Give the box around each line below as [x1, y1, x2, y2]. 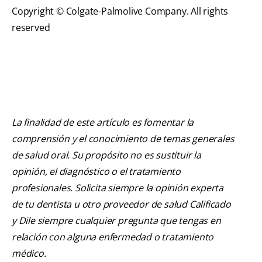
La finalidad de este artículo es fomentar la [12, 116, 194, 129]
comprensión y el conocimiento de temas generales [12, 132, 235, 146]
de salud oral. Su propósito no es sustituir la [12, 149, 201, 162]
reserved [12, 21, 50, 35]
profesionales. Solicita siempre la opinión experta [12, 181, 223, 195]
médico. [12, 247, 46, 260]
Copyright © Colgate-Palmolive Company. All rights [12, 5, 229, 18]
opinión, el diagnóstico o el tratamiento [12, 165, 181, 178]
